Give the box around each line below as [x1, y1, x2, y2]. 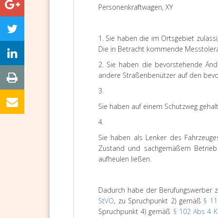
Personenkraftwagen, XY [98, 2, 173, 12]
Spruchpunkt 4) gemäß [98, 207, 173, 216]
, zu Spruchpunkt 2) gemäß [114, 196, 204, 205]
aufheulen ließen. [98, 154, 151, 163]
